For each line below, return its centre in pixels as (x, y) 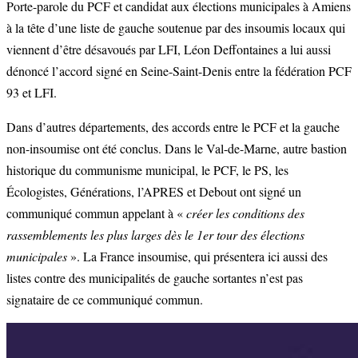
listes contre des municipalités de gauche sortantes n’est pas (155, 278)
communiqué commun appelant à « (96, 213)
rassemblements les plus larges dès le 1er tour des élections (155, 235)
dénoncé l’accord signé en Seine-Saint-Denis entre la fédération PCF (179, 71)
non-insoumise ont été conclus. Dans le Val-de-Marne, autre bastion (177, 149)
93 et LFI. (32, 93)
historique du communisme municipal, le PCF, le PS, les (147, 170)
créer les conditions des (245, 213)
